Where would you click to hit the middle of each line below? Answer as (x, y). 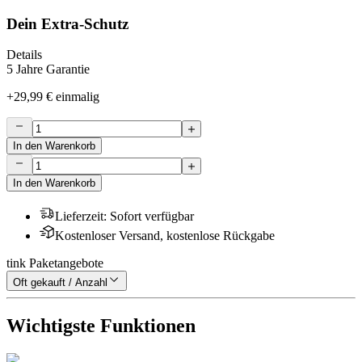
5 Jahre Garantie (48, 69)
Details (24, 55)
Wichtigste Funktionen (101, 326)
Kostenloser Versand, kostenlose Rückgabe (165, 236)
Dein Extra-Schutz (67, 23)
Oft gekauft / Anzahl (60, 283)
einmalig (78, 97)
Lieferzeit (79, 217)
